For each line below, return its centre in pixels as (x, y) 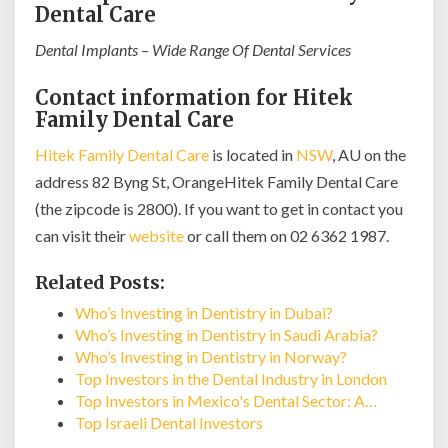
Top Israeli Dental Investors (169, 422)
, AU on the (369, 154)
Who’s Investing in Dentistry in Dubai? (204, 312)
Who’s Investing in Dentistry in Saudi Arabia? (226, 334)
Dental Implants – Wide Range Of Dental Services (193, 49)
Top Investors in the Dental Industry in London (231, 378)
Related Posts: (100, 282)
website (156, 235)
